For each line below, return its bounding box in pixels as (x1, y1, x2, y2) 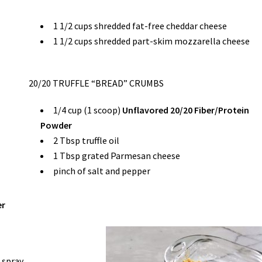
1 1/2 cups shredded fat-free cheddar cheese (53, 19, 227, 32)
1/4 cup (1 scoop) (53, 104, 123, 116)
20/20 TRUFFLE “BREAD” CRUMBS (29, 77, 164, 89)
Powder (40, 119, 73, 131)
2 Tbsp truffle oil (53, 134, 120, 146)
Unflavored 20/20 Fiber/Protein (122, 104, 250, 116)
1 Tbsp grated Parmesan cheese (53, 149, 181, 161)
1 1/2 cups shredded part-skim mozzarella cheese (53, 35, 250, 47)
